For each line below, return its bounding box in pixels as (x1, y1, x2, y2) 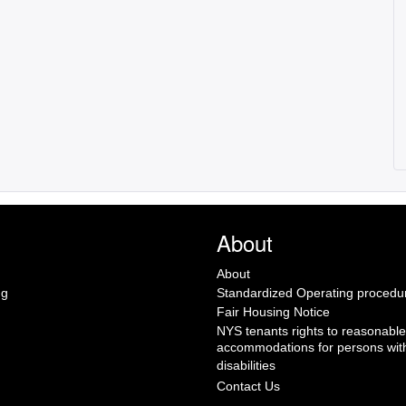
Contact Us (217, 379, 280, 393)
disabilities (217, 358, 275, 376)
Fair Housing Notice (217, 304, 330, 319)
